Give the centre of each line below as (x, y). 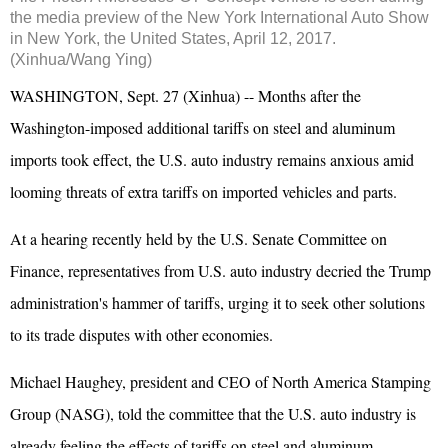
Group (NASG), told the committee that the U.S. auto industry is (213, 413)
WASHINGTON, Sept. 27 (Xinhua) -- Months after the (185, 95)
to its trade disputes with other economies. (141, 334)
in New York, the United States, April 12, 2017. (173, 38)
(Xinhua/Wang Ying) (81, 59)
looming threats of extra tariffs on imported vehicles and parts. (203, 191)
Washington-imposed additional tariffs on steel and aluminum (202, 127)
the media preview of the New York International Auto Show (219, 17)
